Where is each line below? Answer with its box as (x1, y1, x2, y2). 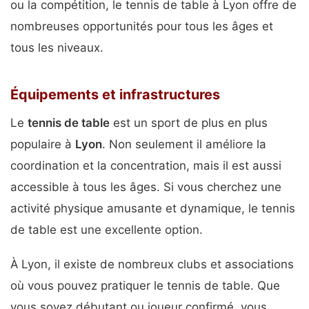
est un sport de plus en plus (110, 116, 268, 130)
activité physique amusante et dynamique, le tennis (10, 201, 295, 216)
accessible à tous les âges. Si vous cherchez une (10, 180, 281, 195)
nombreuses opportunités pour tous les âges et (10, 19, 273, 34)
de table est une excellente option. (10, 223, 203, 237)
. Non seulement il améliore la (102, 137, 266, 152)
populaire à (10, 137, 75, 152)
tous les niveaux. (10, 41, 103, 55)
